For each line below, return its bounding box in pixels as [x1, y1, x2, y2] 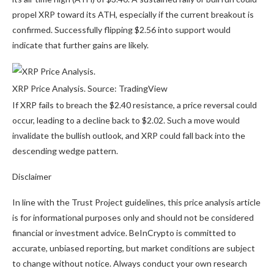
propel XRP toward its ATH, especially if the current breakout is [12, 9, 254, 20]
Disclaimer [12, 171, 51, 182]
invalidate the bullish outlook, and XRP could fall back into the [12, 130, 245, 141]
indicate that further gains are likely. [12, 40, 149, 51]
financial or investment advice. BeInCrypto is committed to [12, 228, 236, 239]
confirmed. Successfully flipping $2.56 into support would [12, 24, 231, 35]
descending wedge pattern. [12, 146, 120, 157]
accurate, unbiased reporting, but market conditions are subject [12, 243, 255, 254]
